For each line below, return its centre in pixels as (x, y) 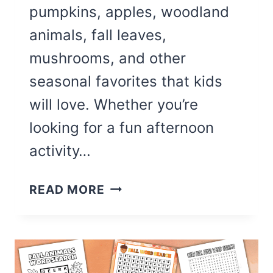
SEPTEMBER (143, 222)
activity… (60, 151)
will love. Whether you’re (114, 104)
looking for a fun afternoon (122, 127)
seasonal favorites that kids (126, 81)
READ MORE (67, 189)
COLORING (137, 240)
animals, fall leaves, (98, 35)
